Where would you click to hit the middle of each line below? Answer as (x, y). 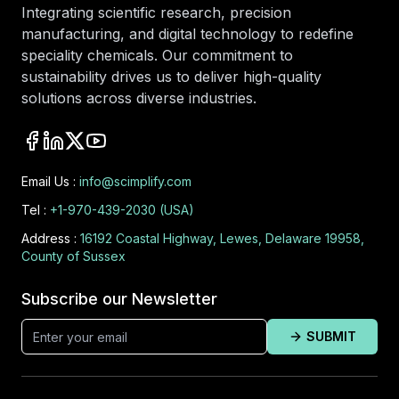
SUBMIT (331, 337)
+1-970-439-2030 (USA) (122, 210)
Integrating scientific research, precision (156, 13)
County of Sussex (73, 256)
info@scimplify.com (135, 182)
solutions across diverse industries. (139, 98)
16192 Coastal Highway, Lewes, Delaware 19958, (222, 239)
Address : (49, 239)
